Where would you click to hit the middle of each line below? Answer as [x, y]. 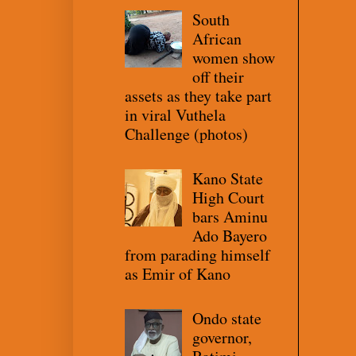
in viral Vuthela [175, 114]
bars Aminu [230, 216]
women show [234, 57]
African [217, 38]
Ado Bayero [230, 235]
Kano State [228, 178]
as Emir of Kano [178, 273]
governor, [222, 337]
